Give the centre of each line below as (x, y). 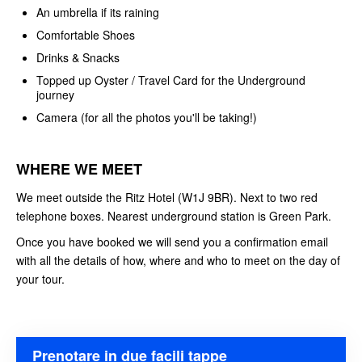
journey (55, 95)
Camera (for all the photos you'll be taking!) (147, 118)
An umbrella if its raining (98, 13)
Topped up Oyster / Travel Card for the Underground (171, 80)
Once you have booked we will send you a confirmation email (172, 242)
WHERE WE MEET (79, 169)
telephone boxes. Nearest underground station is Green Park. (174, 216)
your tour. (40, 279)
